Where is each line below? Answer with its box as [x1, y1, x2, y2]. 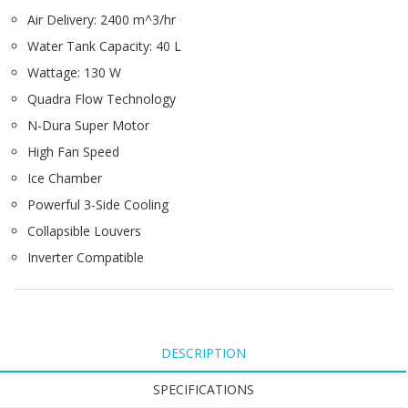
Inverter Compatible [27, 249, 144, 267]
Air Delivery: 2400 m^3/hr [27, 11, 176, 29]
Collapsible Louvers [27, 222, 141, 240]
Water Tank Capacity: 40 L [27, 37, 181, 56]
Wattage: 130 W [27, 64, 121, 82]
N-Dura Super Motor [27, 117, 149, 135]
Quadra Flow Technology [27, 90, 176, 108]
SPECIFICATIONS [152, 381, 254, 399]
